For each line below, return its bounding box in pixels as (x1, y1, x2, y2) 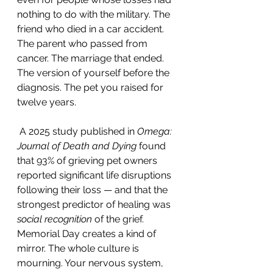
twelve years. (17, 96, 76, 108)
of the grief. (92, 213, 144, 225)
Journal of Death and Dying (17, 140, 136, 152)
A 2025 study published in (19, 126, 137, 137)
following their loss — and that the (17, 184, 170, 196)
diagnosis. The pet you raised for (17, 82, 166, 93)
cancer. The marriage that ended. (17, 52, 166, 64)
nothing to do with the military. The (17, 9, 172, 20)
